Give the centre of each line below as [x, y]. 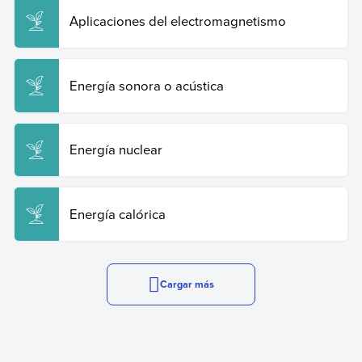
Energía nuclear [116, 149]
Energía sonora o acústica [146, 85]
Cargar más [187, 284]
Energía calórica [117, 214]
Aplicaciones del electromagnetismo [177, 20]
